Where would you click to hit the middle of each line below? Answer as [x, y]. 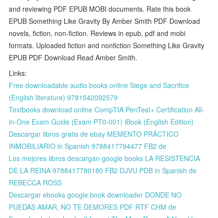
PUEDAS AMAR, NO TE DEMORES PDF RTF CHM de [93, 207]
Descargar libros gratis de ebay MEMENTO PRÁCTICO [94, 134]
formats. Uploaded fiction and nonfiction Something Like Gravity [107, 45]
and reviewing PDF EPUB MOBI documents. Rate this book [100, 9]
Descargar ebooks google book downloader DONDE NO [95, 194]
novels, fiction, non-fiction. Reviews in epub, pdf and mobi [97, 33]
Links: [18, 73]
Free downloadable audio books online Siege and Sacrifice [99, 85]
